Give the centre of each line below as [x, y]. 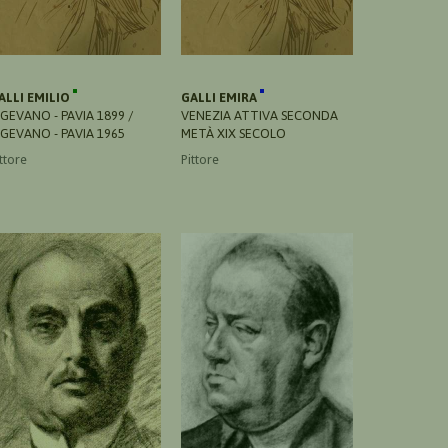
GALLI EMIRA [220, 97]
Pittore [200, 159]
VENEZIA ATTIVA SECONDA [259, 115]
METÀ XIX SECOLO [233, 133]
